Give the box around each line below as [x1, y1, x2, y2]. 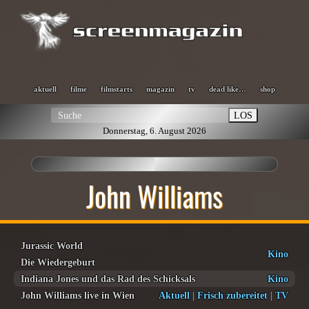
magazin [146, 85, 175, 93]
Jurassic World [21, 240, 83, 251]
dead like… [209, 85, 246, 93]
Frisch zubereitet [197, 290, 268, 301]
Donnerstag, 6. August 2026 [103, 126, 206, 136]
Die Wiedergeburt [21, 257, 95, 268]
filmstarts [101, 85, 132, 93]
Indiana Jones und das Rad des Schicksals [21, 273, 195, 284]
